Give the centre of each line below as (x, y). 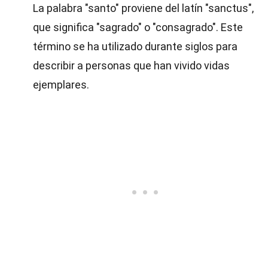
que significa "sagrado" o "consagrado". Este (138, 27)
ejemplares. (61, 85)
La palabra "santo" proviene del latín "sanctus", (143, 8)
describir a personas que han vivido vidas (131, 66)
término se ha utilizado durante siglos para (135, 46)
